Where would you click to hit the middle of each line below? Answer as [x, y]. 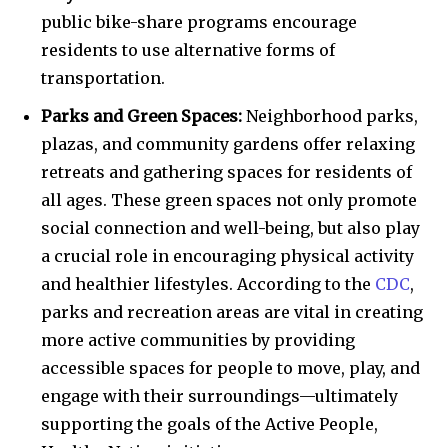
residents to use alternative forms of [188, 50]
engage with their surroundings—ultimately [219, 396]
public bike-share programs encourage [199, 22]
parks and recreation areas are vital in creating [232, 312]
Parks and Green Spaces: [141, 116]
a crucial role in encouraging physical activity [227, 256]
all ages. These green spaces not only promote [229, 200]
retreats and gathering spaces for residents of [226, 172]
